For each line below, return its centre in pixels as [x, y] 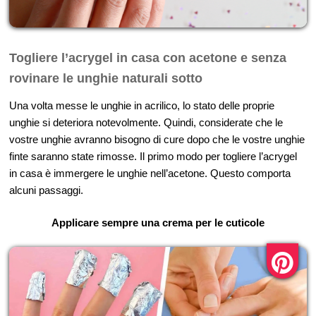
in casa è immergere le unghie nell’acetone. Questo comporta [150, 173]
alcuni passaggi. [46, 190]
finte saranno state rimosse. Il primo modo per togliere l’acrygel [153, 156]
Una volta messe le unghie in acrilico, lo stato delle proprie [142, 105]
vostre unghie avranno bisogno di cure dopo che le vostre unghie [157, 139]
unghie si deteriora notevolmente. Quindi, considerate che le [146, 122]
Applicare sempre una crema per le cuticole [158, 222]
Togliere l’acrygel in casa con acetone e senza [148, 57]
